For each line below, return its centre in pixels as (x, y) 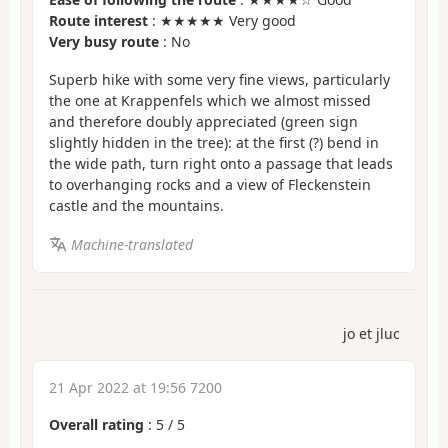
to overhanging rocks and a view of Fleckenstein (210, 185)
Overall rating (96, 425)
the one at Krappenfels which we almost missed (210, 101)
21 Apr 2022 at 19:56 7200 (135, 388)
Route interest (98, 20)
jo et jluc (371, 334)
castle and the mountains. (136, 206)
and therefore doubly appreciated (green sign (203, 122)
